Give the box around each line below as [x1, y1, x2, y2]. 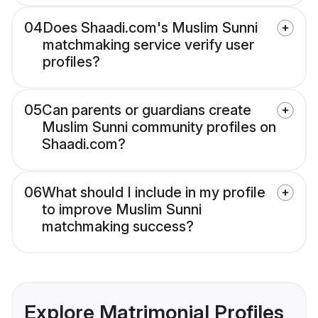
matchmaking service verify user [43, 36, 254, 54]
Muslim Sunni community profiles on [42, 119, 276, 136]
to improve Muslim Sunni [42, 201, 202, 219]
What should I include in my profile [42, 184, 265, 202]
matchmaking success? [42, 218, 194, 236]
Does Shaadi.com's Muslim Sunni [43, 19, 258, 37]
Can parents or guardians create [42, 102, 251, 119]
